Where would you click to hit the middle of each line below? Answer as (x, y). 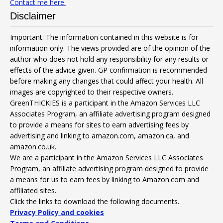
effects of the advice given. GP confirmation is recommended (109, 70)
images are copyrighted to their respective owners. (92, 92)
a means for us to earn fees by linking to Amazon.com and (105, 180)
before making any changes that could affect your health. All (107, 81)
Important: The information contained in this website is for (104, 37)
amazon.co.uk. (33, 147)
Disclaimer (33, 16)
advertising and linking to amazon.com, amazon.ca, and (100, 136)
